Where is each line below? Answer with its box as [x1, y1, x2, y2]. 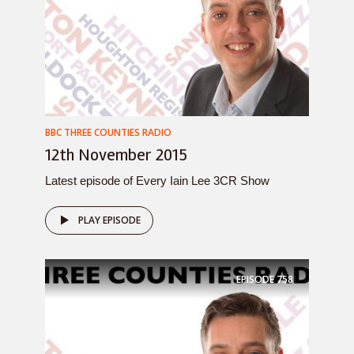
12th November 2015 [45, 145, 187, 165]
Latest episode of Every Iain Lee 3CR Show [45, 174, 269, 187]
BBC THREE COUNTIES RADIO [45, 126, 171, 139]
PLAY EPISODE [78, 213, 141, 227]
